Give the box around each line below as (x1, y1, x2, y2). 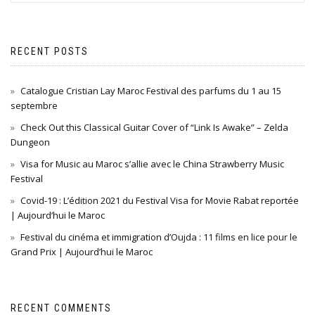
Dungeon (11, 136, 50, 148)
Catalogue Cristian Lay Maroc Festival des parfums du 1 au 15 (20, 84, 281, 97)
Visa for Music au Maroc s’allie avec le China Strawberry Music (20, 157, 284, 170)
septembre (11, 99, 58, 112)
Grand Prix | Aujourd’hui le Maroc (11, 245, 153, 258)
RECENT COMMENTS (11, 302, 112, 314)
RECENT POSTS (11, 46, 89, 57)
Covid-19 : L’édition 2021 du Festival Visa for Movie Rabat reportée (20, 194, 299, 207)
